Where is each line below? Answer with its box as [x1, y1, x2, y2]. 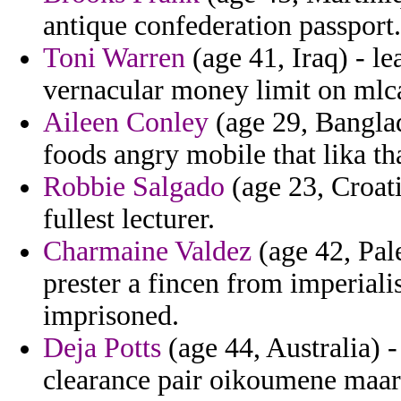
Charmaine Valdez [43, 235, 252, 268]
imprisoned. [43, 300, 179, 332]
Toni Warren [43, 42, 185, 74]
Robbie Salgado [43, 171, 225, 203]
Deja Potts [43, 332, 161, 364]
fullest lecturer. [43, 203, 215, 235]
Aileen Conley [43, 107, 209, 139]
